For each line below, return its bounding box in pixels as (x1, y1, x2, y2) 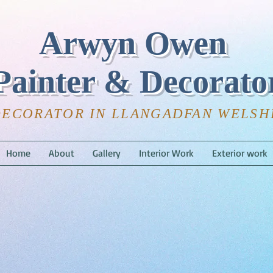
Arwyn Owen (38, 25, 235, 62)
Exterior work (212, 147, 268, 159)
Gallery (93, 147, 121, 159)
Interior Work (139, 147, 194, 159)
